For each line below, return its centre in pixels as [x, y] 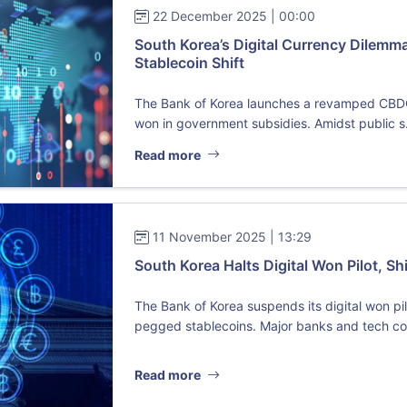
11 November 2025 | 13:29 [233, 236]
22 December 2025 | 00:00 [234, 16]
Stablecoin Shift [190, 63]
